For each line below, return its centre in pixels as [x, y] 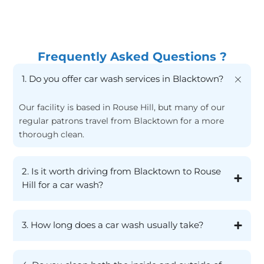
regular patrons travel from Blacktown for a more [122, 121]
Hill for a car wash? [63, 185]
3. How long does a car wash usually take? [113, 225]
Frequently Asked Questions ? [132, 56]
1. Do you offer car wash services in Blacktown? [123, 79]
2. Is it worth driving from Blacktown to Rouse [122, 171]
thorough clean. [52, 134]
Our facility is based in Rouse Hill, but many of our [122, 107]
